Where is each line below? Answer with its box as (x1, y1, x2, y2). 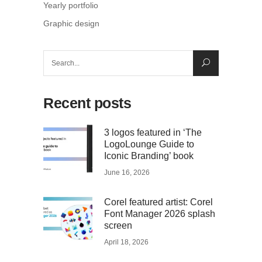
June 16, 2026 (104, 168, 150, 177)
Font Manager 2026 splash (104, 209, 215, 219)
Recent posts (43, 95, 131, 112)
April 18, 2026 (104, 238, 149, 247)
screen (104, 220, 132, 231)
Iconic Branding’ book (104, 151, 194, 161)
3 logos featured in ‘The (104, 127, 202, 138)
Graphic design (43, 19, 99, 29)
